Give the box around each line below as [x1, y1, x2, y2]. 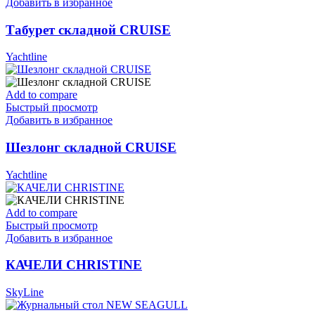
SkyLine [6, 286, 44, 299]
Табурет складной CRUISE [6, 22, 171, 37]
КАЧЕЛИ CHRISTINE [6, 257, 142, 273]
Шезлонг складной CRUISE [6, 140, 176, 155]
